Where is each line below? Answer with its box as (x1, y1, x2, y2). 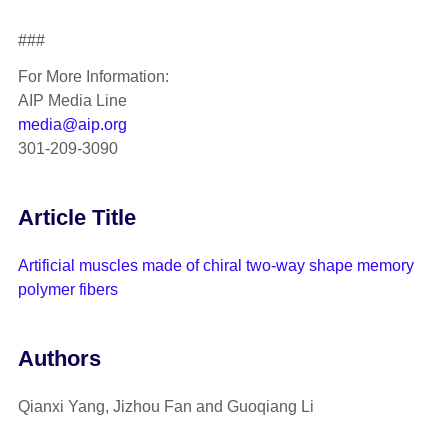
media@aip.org (17, 115, 127, 133)
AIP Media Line (17, 91, 127, 109)
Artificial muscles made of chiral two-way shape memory (17, 256, 414, 274)
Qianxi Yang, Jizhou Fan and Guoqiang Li (17, 398, 314, 416)
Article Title (17, 204, 136, 230)
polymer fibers (17, 280, 118, 298)
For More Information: (17, 67, 169, 85)
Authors (17, 345, 101, 371)
